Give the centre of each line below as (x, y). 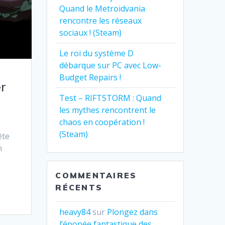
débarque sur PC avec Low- (110, 66)
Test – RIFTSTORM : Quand (110, 98)
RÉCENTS (79, 188)
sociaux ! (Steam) (91, 33)
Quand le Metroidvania (102, 9)
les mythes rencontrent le (108, 110)
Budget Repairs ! (90, 78)
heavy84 (75, 212)
